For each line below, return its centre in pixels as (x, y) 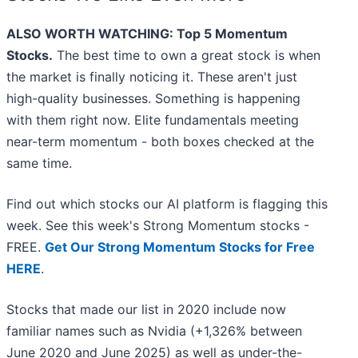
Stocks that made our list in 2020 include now (146, 310)
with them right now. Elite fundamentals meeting (153, 120)
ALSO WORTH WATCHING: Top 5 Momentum (147, 34)
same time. (39, 163)
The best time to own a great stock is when (187, 56)
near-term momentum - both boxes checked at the (160, 142)
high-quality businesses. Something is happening (153, 99)
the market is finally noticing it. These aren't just (152, 77)
